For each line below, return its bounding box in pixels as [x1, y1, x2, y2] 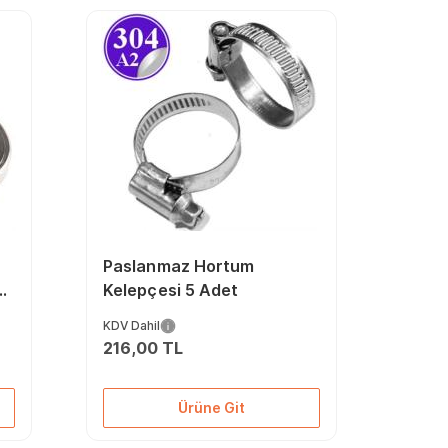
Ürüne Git [177, 399, 245, 416]
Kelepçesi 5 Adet [102, 280, 239, 300]
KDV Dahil [102, 318, 160, 333]
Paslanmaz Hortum [102, 256, 255, 276]
